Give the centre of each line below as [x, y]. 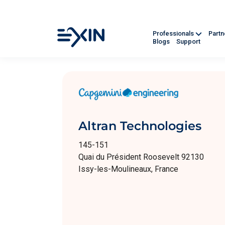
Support [188, 42]
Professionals [174, 34]
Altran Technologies [140, 126]
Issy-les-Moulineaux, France [128, 169]
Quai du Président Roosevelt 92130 [141, 157]
